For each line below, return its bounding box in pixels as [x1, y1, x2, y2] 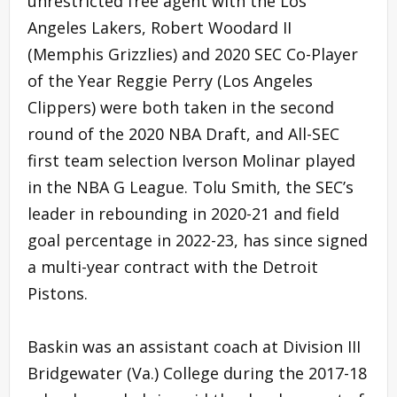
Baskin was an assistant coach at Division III [27, 335, 361, 357]
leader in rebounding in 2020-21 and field [27, 202, 339, 224]
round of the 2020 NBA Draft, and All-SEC [27, 122, 339, 144]
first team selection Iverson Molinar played [27, 149, 355, 171]
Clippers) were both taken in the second [27, 96, 334, 118]
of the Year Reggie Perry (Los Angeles [27, 69, 313, 91]
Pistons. [27, 282, 88, 304]
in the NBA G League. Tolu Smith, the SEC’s [27, 175, 354, 198]
